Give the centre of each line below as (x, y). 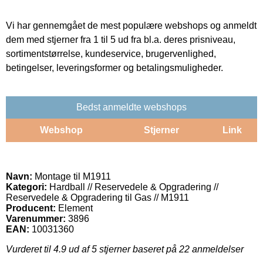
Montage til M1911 (72, 176)
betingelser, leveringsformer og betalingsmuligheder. (114, 68)
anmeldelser (217, 249)
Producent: (31, 208)
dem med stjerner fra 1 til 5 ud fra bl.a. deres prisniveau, (121, 39)
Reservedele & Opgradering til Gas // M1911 (97, 197)
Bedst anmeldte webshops (131, 107)
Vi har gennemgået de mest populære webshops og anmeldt (131, 25)
